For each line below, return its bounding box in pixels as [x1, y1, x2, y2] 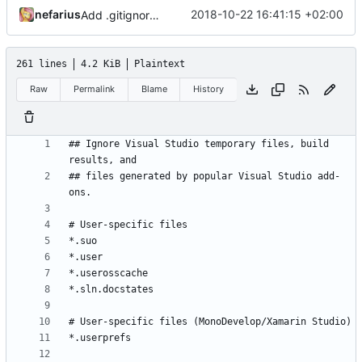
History [193, 83, 225, 95]
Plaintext [134, 57, 185, 69]
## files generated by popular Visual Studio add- [69, 170, 340, 182]
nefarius [35, 7, 81, 22]
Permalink [74, 83, 116, 95]
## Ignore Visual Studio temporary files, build [69, 137, 329, 149]
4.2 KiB [81, 57, 120, 69]
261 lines [16, 57, 67, 69]
